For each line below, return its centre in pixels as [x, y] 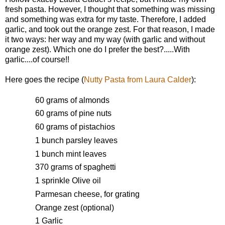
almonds [94, 100]
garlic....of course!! [37, 59]
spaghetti [100, 167]
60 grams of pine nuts [73, 114]
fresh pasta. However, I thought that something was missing [110, 9]
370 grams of [59, 167]
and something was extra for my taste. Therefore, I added [105, 19]
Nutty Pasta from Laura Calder [138, 79]
